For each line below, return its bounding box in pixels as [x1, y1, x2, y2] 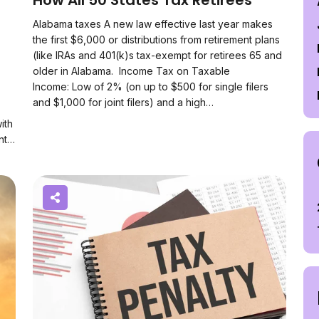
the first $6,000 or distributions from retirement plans [33, 33, 280, 46]
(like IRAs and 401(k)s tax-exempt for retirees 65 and [33, 49, 282, 61]
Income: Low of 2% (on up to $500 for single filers [33, 80, 268, 93]
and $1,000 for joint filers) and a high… [33, 96, 214, 108]
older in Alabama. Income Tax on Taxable [33, 65, 230, 77]
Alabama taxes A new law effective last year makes [33, 18, 273, 30]
